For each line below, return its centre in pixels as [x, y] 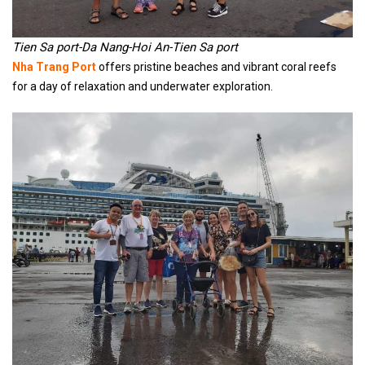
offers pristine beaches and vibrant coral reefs [218, 67]
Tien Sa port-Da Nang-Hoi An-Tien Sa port [125, 47]
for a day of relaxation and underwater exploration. [143, 86]
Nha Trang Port [54, 67]
